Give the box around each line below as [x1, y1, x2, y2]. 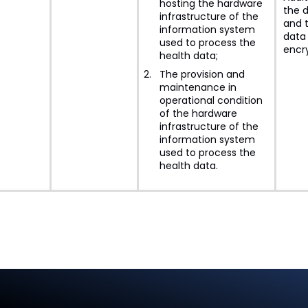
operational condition [159, 93, 263, 107]
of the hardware [159, 107, 237, 120]
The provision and [159, 67, 245, 81]
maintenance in [159, 80, 236, 94]
